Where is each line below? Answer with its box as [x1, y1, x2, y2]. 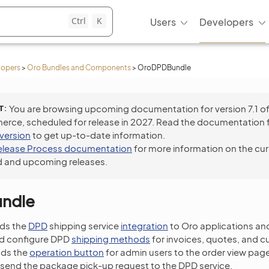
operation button [29, 246, 104, 258]
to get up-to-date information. [31, 129, 165, 141]
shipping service [47, 220, 121, 231]
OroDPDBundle [138, 63, 191, 72]
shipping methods [71, 233, 150, 244]
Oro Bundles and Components [27, 63, 131, 72]
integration [121, 220, 168, 231]
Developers [199, 15, 253, 28]
